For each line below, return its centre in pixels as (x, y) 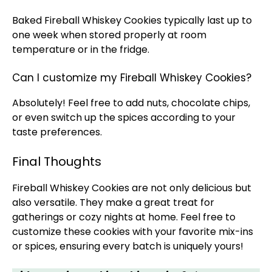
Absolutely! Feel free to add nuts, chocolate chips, (131, 103)
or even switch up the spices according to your (124, 117)
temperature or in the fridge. (81, 49)
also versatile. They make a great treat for (113, 202)
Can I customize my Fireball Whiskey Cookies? (132, 78)
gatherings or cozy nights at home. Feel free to (124, 217)
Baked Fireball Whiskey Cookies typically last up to (132, 20)
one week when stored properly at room (109, 35)
